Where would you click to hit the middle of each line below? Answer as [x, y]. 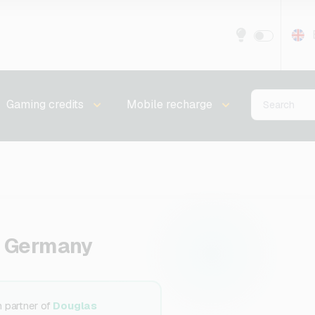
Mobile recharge [169, 104]
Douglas [75, 306]
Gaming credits [45, 104]
